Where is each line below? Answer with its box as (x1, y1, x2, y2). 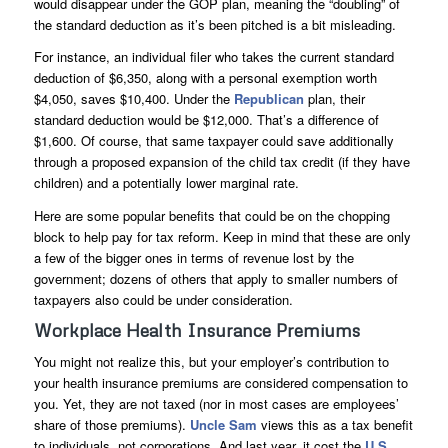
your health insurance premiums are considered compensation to (33, 372, 408, 392)
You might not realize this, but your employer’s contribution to (33, 351, 389, 371)
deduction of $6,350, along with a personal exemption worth (33, 68, 377, 88)
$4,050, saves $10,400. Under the (33, 89, 234, 109)
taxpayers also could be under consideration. (33, 289, 293, 309)
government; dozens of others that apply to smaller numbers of (33, 268, 398, 288)
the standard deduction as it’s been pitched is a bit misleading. (33, 15, 396, 35)
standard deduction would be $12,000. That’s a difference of (33, 110, 379, 130)
